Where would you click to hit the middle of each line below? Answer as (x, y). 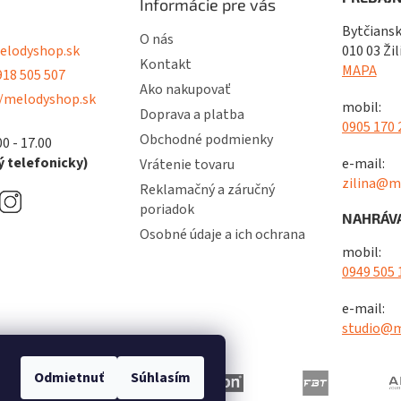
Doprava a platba (192, 114)
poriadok (166, 209)
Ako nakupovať (185, 89)
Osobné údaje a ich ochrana (222, 234)
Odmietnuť (69, 378)
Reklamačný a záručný (207, 189)
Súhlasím (161, 378)
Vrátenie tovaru (187, 164)
